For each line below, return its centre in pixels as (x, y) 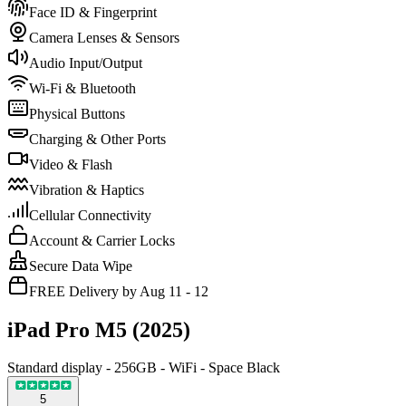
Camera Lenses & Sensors (104, 37)
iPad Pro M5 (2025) (99, 329)
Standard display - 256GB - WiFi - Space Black (144, 368)
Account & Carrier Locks (102, 240)
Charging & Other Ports (97, 139)
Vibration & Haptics (87, 189)
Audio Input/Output (86, 63)
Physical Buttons (77, 113)
